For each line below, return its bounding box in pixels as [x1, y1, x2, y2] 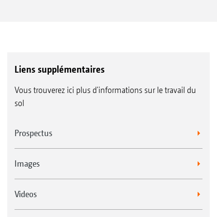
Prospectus [15, 127, 52, 138]
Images [15, 158, 40, 169]
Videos [15, 188, 37, 199]
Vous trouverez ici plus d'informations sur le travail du [15, 84, 196, 95]
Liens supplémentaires [15, 63, 105, 75]
